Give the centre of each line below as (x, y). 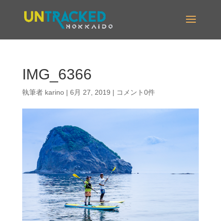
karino (54, 92)
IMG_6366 (57, 74)
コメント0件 (135, 92)
